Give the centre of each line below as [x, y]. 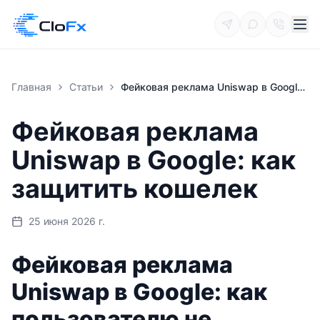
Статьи [86, 87]
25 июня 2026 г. [67, 221]
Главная [31, 87]
